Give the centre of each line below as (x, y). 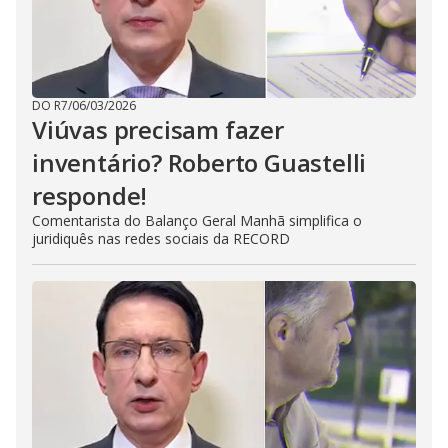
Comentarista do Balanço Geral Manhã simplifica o (197, 220)
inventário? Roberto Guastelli (199, 162)
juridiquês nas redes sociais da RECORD (161, 238)
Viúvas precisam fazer (158, 129)
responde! (90, 195)
